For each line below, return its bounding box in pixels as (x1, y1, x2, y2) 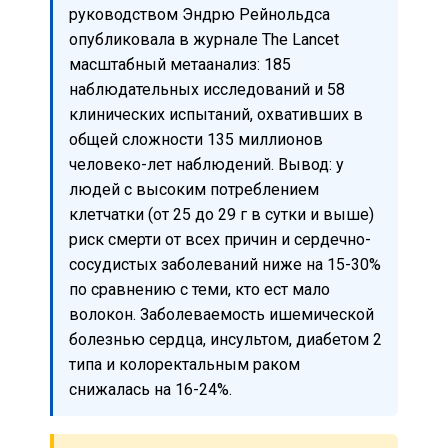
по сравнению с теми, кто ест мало (69, 279, 330, 299)
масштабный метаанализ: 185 (69, 54, 291, 74)
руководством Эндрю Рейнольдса (69, 4, 330, 24)
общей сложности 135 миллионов (69, 129, 323, 149)
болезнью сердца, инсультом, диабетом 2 (69, 329, 382, 349)
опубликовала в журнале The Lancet (69, 29, 339, 49)
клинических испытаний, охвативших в (69, 104, 363, 124)
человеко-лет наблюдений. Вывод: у (69, 154, 344, 174)
